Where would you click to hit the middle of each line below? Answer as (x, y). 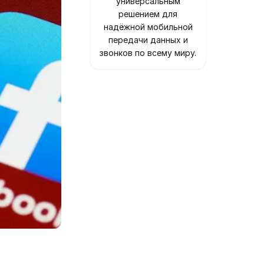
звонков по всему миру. (148, 53)
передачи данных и (148, 40)
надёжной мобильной (148, 27)
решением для (148, 14)
